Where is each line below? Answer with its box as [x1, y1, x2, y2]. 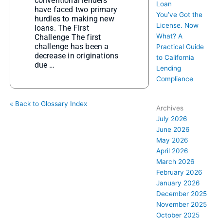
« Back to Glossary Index [10, 99, 87, 108]
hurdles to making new [34, 14, 114, 23]
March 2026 [156, 158, 195, 166]
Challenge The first [34, 33, 101, 42]
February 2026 [156, 168, 202, 177]
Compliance [156, 74, 193, 83]
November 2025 [156, 200, 207, 209]
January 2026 [156, 179, 200, 187]
